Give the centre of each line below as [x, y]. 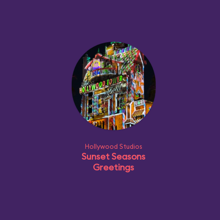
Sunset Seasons [113, 156]
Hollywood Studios [113, 146]
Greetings [113, 167]
